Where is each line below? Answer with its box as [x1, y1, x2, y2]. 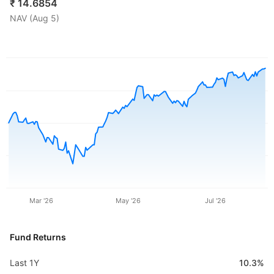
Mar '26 [29, 196, 53, 205]
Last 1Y [10, 257, 39, 268]
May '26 [115, 196, 141, 205]
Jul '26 [204, 196, 226, 205]
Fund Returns [10, 232, 66, 242]
